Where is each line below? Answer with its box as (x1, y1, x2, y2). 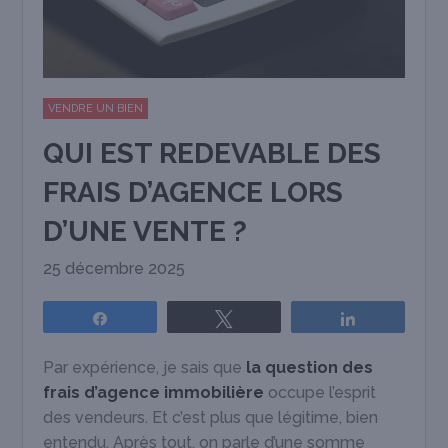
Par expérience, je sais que (43, 357, 247, 377)
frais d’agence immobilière (43, 382, 265, 402)
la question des (246, 357, 374, 377)
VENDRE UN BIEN (48, 101, 144, 115)
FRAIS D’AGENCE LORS (43, 175, 344, 209)
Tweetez (245, 310, 295, 325)
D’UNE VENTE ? (43, 214, 248, 248)
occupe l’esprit (264, 382, 377, 402)
